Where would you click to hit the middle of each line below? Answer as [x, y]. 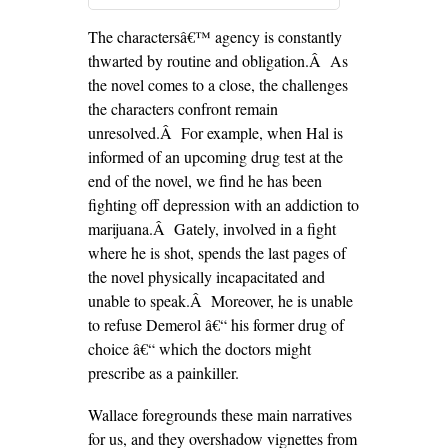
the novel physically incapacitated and [206, 276]
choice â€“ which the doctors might [199, 348]
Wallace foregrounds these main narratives [219, 414]
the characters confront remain [182, 108]
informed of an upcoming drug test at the [215, 156]
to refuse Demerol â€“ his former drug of [215, 324]
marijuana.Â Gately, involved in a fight [211, 228]
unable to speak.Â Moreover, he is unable [220, 300]
